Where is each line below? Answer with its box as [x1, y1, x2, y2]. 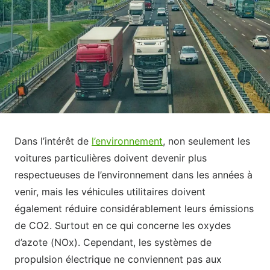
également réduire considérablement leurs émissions [14, 202, 254, 215]
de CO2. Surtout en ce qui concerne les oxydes [14, 219, 231, 231]
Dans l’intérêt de [14, 134, 92, 147]
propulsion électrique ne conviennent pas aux [14, 253, 222, 265]
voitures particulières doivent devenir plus [14, 151, 207, 164]
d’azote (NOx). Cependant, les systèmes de [14, 236, 212, 248]
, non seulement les [163, 134, 250, 147]
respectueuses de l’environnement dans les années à [14, 168, 253, 181]
